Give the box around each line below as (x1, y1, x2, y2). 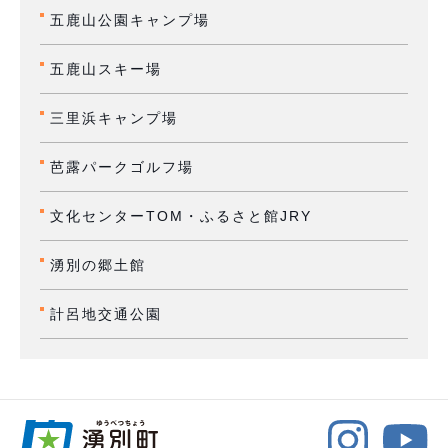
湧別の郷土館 (50, 256, 146, 273)
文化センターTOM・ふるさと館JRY (50, 207, 312, 224)
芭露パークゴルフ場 (50, 158, 194, 175)
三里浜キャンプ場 (50, 109, 178, 126)
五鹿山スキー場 (50, 60, 162, 77)
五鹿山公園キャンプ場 (50, 11, 210, 28)
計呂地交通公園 (50, 305, 162, 322)
